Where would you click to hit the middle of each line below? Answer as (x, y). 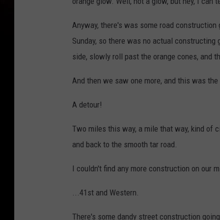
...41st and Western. (106, 193)
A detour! (87, 105)
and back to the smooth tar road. (125, 145)
